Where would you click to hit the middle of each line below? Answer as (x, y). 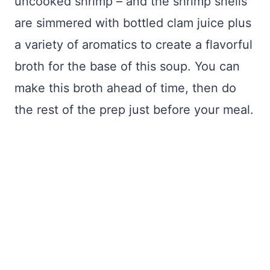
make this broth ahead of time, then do (125, 88)
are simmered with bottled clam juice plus (133, 23)
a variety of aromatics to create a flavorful (133, 45)
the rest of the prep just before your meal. (134, 110)
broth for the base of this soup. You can (127, 66)
